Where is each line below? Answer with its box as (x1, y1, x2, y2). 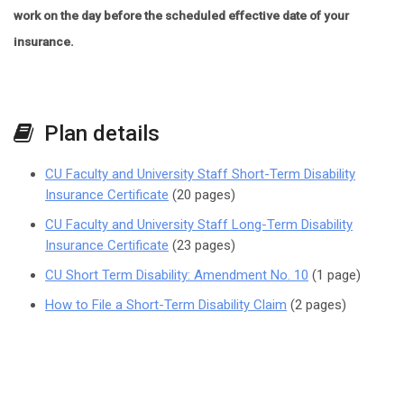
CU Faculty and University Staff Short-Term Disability (45, 166, 355, 183)
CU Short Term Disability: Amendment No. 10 (45, 267, 308, 284)
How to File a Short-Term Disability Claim (45, 297, 287, 314)
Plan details (33, 121, 160, 147)
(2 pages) (287, 297, 346, 314)
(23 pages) (169, 237, 235, 254)
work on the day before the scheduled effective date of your (14, 8, 349, 23)
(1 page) (308, 267, 361, 284)
